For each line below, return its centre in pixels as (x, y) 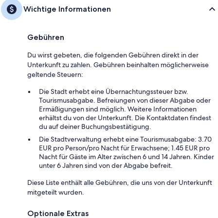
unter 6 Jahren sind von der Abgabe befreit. (106, 165)
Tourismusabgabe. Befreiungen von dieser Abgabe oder (125, 100)
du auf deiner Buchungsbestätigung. (95, 126)
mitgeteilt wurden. (56, 192)
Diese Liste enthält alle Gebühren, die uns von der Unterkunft (120, 182)
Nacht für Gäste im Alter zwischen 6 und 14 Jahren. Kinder (127, 156)
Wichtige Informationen (67, 9)
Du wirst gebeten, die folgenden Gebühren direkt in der (113, 55)
